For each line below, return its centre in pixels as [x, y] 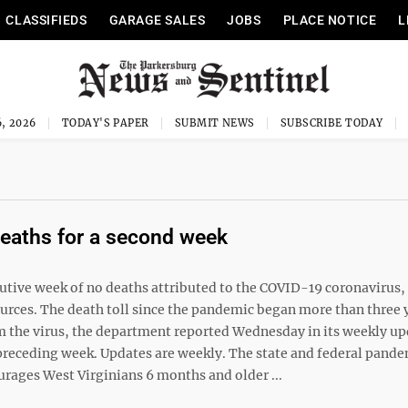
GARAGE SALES [157, 20]
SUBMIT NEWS [214, 123]
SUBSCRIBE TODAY [331, 123]
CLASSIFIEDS [46, 20]
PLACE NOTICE [330, 20]
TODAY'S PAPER [105, 123]
